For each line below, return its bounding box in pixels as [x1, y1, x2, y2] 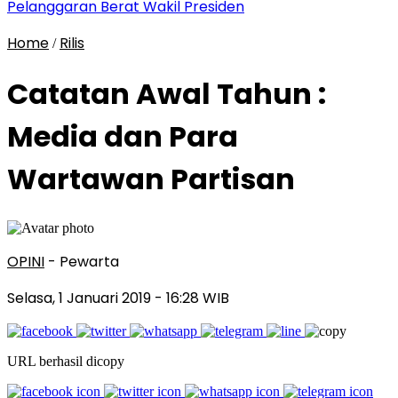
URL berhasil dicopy [7, 353, 124, 369]
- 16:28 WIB [155, 287, 229, 308]
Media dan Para [7, 116, 238, 157]
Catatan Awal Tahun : [7, 74, 326, 115]
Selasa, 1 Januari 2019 [7, 287, 155, 308]
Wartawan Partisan [7, 159, 295, 200]
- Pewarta [48, 251, 119, 272]
